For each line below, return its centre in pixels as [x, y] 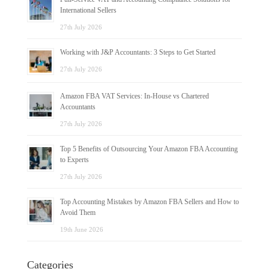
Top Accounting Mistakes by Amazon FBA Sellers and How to [149, 201]
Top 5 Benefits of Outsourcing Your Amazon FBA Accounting [149, 149]
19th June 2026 [81, 229]
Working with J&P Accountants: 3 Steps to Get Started [138, 52]
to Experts [74, 159]
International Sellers [88, 10]
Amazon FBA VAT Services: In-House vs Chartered [134, 96]
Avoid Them [77, 212]
